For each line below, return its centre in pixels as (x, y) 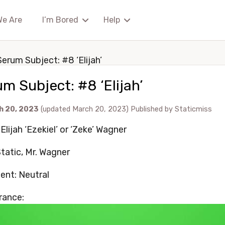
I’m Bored (61, 20)
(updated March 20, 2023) (86, 109)
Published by (153, 109)
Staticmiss (193, 109)
